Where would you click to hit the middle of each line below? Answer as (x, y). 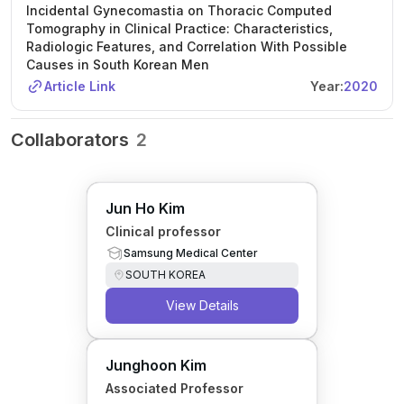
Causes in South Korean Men (118, 64)
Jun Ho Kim (145, 208)
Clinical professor (163, 231)
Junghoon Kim (156, 365)
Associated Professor (174, 388)
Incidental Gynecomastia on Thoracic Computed (179, 10)
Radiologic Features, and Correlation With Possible (187, 46)
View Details (202, 305)
